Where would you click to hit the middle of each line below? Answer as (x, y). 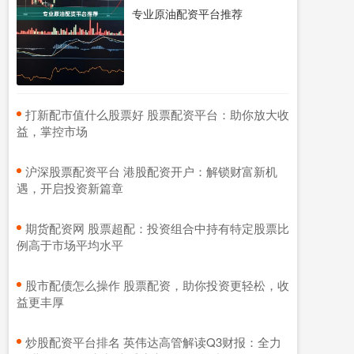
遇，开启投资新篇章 (70, 187)
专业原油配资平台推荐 (187, 14)
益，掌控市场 (52, 130)
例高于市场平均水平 (70, 244)
